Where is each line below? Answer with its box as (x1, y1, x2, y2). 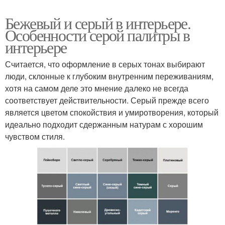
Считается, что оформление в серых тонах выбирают (5, 58, 205, 70)
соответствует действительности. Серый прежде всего (5, 94, 209, 106)
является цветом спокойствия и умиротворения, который (5, 106, 218, 118)
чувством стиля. (5, 130, 65, 142)
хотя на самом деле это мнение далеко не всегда (5, 82, 188, 94)
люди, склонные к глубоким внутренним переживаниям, (5, 70, 213, 82)
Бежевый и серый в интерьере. (5, 12, 191, 34)
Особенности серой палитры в (5, 24, 190, 46)
